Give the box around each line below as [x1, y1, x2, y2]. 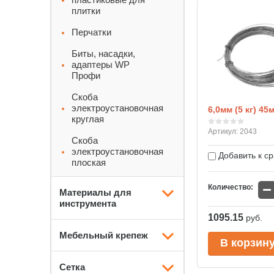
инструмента [59, 198, 116, 209]
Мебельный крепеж [59, 230, 148, 240]
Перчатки [72, 27, 111, 37]
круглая [72, 114, 104, 124]
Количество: [208, 183, 253, 191]
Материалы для [59, 187, 131, 198]
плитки [72, 6, 100, 16]
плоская [72, 157, 106, 168]
